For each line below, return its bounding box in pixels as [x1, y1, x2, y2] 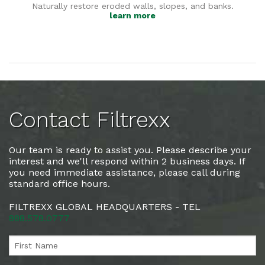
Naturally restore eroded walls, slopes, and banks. [31, 1, 234, 11]
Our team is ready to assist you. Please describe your [9, 144, 251, 156]
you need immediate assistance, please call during [9, 167, 240, 179]
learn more [109, 11, 156, 21]
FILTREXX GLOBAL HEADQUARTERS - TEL [9, 201, 201, 213]
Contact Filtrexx [9, 107, 170, 133]
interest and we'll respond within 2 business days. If [9, 156, 245, 167]
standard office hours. [9, 178, 110, 190]
